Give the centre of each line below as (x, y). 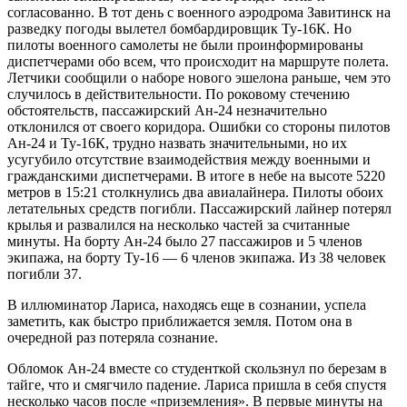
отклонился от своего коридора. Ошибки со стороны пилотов (199, 126)
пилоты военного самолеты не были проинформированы (185, 45)
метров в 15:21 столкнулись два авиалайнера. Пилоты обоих (195, 192)
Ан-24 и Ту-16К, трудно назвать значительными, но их (177, 143)
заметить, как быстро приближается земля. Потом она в (180, 321)
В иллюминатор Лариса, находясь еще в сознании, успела (187, 304)
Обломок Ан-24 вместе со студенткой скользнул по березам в (197, 368)
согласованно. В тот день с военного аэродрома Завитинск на (199, 12)
